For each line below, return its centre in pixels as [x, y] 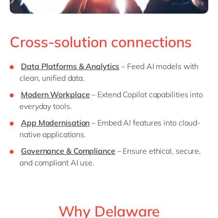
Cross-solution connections [101, 42]
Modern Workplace [55, 95]
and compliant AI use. [58, 163]
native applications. [54, 135]
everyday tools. [47, 106]
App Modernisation [55, 123]
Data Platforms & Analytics [70, 66]
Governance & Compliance [68, 151]
